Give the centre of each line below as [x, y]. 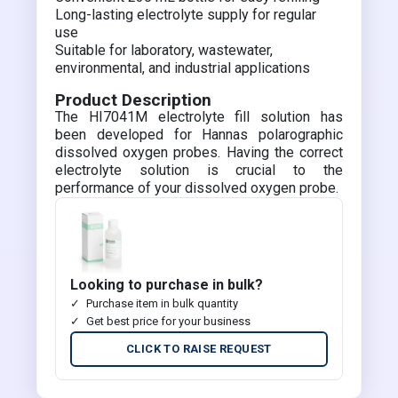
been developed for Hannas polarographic [199, 135]
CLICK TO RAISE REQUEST [199, 349]
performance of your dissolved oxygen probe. [197, 188]
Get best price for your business [169, 321]
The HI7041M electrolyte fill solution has [199, 117]
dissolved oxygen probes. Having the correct [199, 152]
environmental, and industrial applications [183, 68]
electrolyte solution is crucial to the [199, 170]
